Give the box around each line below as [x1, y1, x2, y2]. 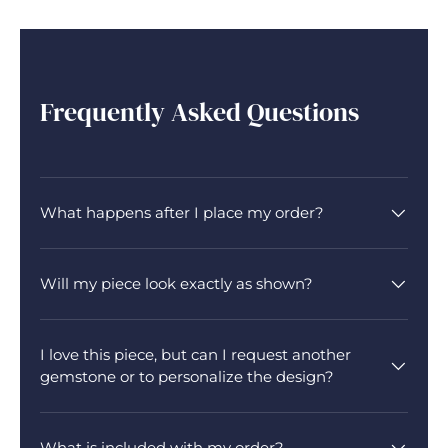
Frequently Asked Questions [40, 93, 359, 130]
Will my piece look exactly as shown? [40, 273, 313, 293]
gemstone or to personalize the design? [40, 366, 334, 386]
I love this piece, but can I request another [40, 344, 351, 364]
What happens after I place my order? [40, 202, 324, 222]
